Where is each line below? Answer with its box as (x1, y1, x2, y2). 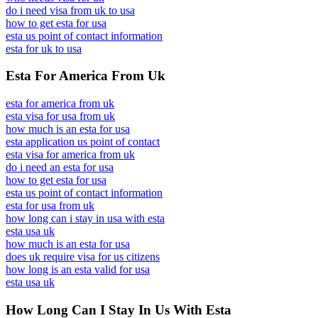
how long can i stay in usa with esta (6, 212, 165, 225)
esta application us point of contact (6, 136, 160, 148)
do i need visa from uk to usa (6, 4, 135, 16)
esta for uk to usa (6, 42, 82, 55)
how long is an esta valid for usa (6, 263, 150, 276)
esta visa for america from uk (6, 148, 135, 161)
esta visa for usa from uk (6, 110, 115, 123)
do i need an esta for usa (6, 161, 114, 174)
